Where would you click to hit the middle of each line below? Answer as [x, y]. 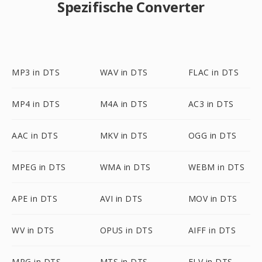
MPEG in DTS [39, 167]
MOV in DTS [213, 199]
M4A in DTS [124, 104]
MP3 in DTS [36, 72]
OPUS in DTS [126, 230]
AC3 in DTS [211, 104]
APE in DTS [35, 199]
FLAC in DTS [213, 72]
